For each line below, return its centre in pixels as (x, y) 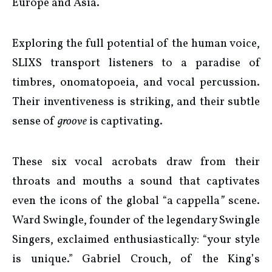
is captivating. (125, 122)
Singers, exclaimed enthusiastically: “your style (136, 240)
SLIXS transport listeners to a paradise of (136, 63)
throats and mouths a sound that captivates (136, 182)
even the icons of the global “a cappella (116, 201)
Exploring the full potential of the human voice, (136, 44)
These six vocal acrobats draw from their (136, 162)
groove (72, 122)
